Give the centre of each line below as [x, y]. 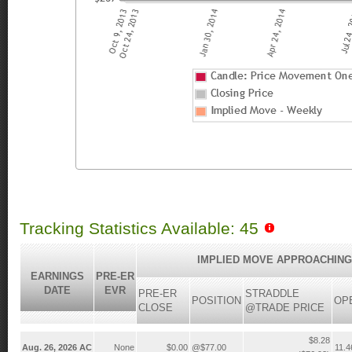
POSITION [216, 301]
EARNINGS [57, 277]
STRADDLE [272, 294]
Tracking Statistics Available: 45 [141, 229]
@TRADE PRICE [285, 308]
